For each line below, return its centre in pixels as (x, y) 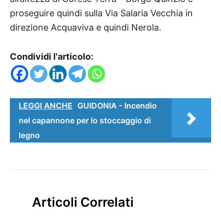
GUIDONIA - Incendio (117, 106)
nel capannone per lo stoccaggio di (85, 121)
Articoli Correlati (83, 202)
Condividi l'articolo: (52, 57)
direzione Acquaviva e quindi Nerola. (86, 28)
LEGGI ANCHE (46, 106)
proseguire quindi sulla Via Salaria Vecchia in (101, 13)
